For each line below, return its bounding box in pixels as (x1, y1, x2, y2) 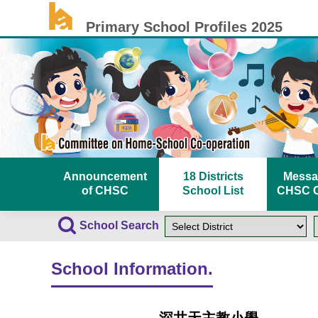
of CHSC (82, 185, 128, 197)
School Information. (51, 259, 213, 278)
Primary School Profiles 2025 (77, 19, 283, 35)
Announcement (63, 170, 147, 182)
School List (182, 185, 243, 197)
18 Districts (182, 170, 243, 182)
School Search (79, 219, 159, 231)
